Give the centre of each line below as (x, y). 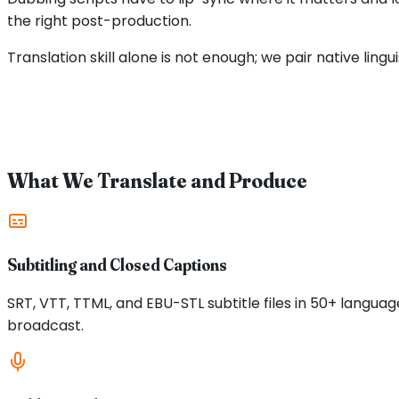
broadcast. (45, 325)
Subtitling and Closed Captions (117, 265)
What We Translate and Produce (157, 180)
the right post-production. (99, 20)
